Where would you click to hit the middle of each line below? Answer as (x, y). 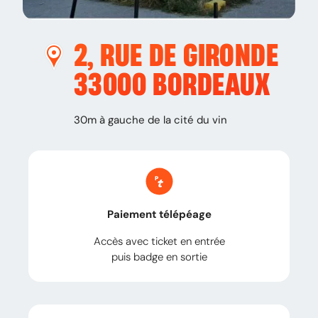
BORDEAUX (212, 86)
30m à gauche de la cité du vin (150, 120)
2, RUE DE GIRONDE (176, 56)
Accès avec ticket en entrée (159, 241)
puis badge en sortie (159, 257)
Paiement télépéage (159, 214)
